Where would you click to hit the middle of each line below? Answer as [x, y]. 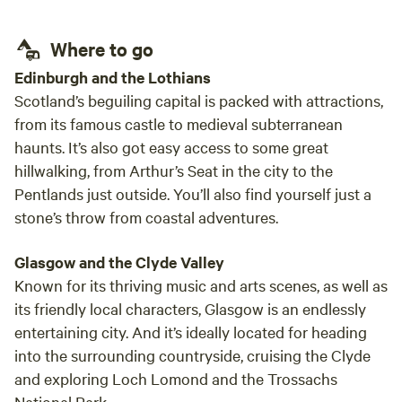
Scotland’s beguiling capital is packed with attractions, [199, 100]
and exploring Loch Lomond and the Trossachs [176, 378]
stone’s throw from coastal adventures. [146, 217]
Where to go [102, 48]
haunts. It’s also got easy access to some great [171, 147]
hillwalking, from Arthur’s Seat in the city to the [174, 170]
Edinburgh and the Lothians [113, 77]
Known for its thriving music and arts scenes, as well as [201, 285]
